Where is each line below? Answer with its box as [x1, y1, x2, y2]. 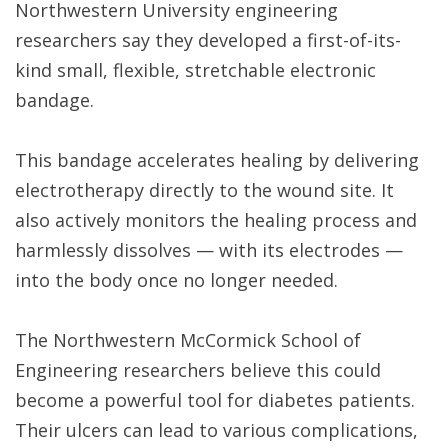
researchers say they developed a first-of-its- [15, 28, 401, 53]
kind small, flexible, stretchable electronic [15, 58, 376, 83]
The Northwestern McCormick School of [15, 328, 361, 353]
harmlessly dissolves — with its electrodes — [15, 238, 403, 263]
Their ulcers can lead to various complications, [15, 418, 418, 443]
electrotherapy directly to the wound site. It [15, 178, 394, 203]
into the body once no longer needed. [15, 268, 338, 293]
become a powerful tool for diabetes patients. [15, 388, 415, 413]
